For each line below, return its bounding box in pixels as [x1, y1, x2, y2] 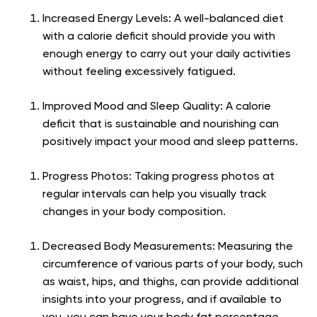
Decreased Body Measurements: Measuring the [42, 241, 293, 253]
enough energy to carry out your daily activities [42, 48, 291, 60]
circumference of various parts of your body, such [42, 258, 303, 270]
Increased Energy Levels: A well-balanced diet [42, 13, 284, 25]
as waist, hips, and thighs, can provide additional [42, 276, 299, 288]
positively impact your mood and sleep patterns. [42, 136, 298, 148]
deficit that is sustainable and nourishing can [42, 118, 279, 130]
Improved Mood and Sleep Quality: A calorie [42, 100, 271, 113]
